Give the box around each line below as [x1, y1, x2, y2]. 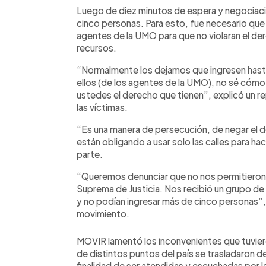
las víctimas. [77, 101, 128, 113]
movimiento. [77, 207, 129, 219]
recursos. [77, 42, 116, 53]
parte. [77, 148, 103, 160]
